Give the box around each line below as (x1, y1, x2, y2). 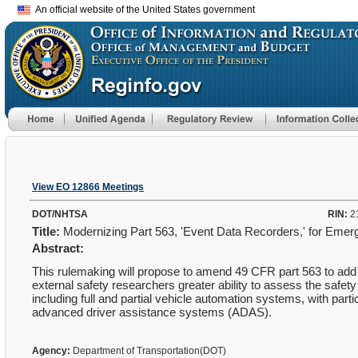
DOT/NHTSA (32, 209, 88, 220)
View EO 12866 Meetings (32, 181, 144, 193)
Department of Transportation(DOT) (70, 345, 229, 356)
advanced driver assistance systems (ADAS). (32, 305, 278, 319)
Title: (32, 225, 60, 238)
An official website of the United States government (30, 4, 255, 15)
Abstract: (32, 241, 84, 255)
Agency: (32, 345, 70, 356)
